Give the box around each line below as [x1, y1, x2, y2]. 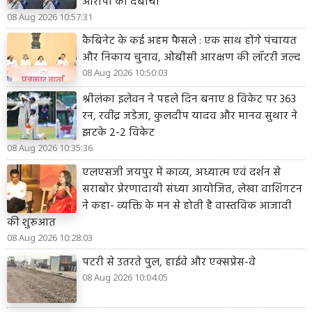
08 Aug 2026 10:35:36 [7, 141, 93, 155]
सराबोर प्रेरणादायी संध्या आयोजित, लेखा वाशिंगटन [82, 180, 302, 199]
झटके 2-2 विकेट [82, 124, 155, 143]
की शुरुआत [7, 214, 56, 233]
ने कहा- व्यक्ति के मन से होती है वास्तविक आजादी [82, 197, 292, 216]
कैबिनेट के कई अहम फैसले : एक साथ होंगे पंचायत [82, 32, 297, 51]
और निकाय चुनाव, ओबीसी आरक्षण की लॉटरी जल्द [82, 49, 300, 68]
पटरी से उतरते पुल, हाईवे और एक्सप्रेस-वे [82, 253, 256, 272]
